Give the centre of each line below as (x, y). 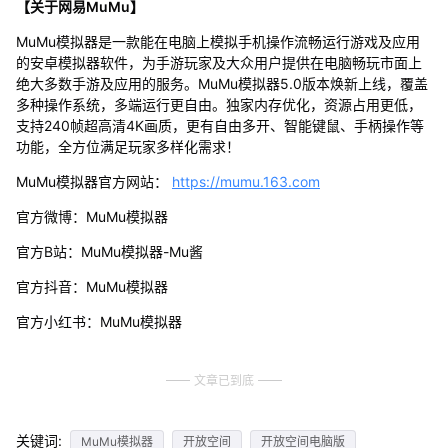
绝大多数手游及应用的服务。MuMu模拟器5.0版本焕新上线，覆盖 (221, 83)
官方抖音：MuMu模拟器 (91, 286)
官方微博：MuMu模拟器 (91, 216)
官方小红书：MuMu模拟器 (98, 321)
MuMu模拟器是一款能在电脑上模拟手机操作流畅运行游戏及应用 (217, 41)
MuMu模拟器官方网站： (93, 181)
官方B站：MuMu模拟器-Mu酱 (109, 251)
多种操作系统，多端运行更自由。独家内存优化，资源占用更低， (218, 104)
